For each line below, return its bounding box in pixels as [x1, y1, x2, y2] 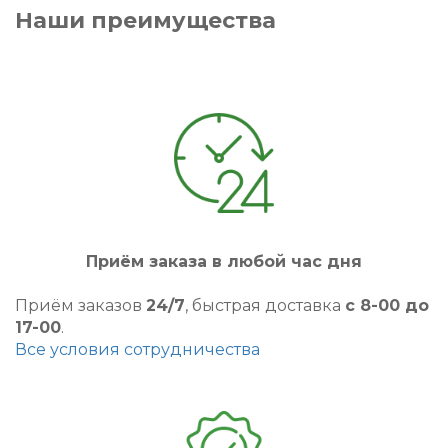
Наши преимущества [15, 6, 276, 34]
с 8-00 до [345, 295, 429, 315]
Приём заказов [15, 295, 146, 315]
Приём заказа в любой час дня [86, 251, 362, 271]
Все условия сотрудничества [15, 339, 260, 359]
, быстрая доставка [185, 295, 345, 315]
